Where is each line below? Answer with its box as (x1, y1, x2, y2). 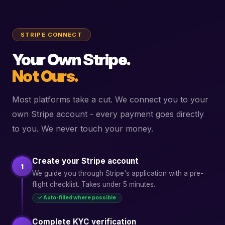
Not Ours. (12, 66, 78, 86)
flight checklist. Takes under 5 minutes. (32, 180, 155, 188)
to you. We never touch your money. (12, 123, 153, 134)
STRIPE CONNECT (21, 31, 82, 39)
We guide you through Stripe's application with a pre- (32, 169, 203, 177)
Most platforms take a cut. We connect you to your (12, 94, 208, 104)
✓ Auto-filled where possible (38, 194, 117, 201)
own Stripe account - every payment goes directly (12, 108, 204, 119)
